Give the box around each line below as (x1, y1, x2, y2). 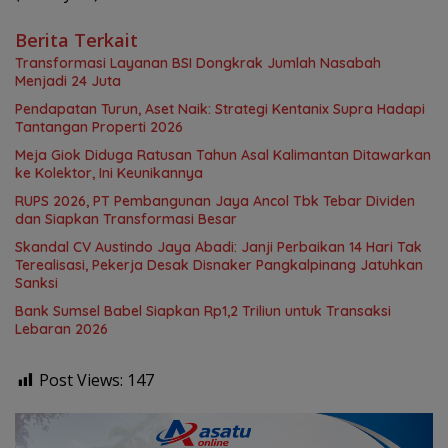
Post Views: (39, 368, 123, 391)
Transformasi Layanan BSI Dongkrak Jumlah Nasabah (15, 53, 381, 72)
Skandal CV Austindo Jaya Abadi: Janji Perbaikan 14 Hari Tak (15, 237, 422, 256)
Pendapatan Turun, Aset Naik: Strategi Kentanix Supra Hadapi (15, 99, 425, 118)
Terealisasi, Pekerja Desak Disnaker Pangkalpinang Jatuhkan (15, 255, 423, 274)
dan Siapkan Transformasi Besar (15, 209, 237, 228)
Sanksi (15, 273, 58, 292)
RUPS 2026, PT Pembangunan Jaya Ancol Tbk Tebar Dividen (15, 191, 415, 210)
